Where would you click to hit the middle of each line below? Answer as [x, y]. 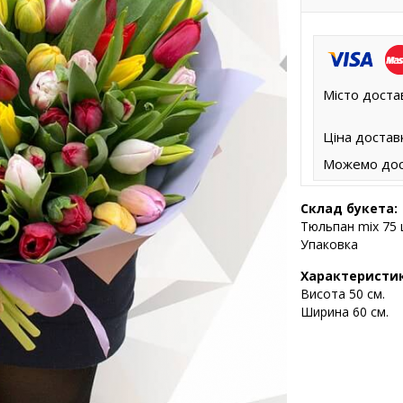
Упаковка [329, 244]
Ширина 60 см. [345, 311]
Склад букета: [349, 208]
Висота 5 [328, 293]
